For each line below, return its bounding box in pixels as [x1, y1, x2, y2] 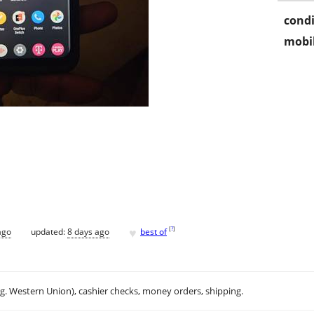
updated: [31, 225, 67, 238]
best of [140, 225, 167, 238]
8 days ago [67, 225, 109, 238]
